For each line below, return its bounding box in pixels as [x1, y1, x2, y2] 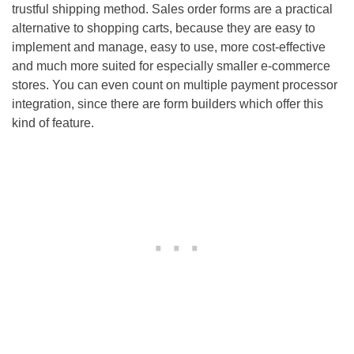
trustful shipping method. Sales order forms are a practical [12, 2, 333, 17]
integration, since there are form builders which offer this [12, 97, 323, 111]
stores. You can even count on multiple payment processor [12, 78, 337, 92]
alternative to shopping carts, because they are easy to [12, 21, 315, 36]
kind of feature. [12, 116, 94, 130]
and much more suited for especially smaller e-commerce [12, 59, 330, 73]
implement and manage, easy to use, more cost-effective [12, 40, 326, 55]
